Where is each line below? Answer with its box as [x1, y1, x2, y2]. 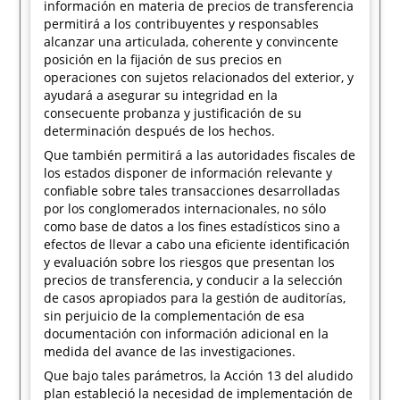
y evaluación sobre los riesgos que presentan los [44, 254, 336, 271]
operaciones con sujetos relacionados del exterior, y [44, 69, 354, 86]
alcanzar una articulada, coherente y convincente [44, 33, 339, 50]
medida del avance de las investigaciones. [44, 343, 296, 360]
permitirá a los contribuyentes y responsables [44, 15, 320, 32]
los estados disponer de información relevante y [44, 164, 333, 181]
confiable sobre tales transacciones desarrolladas [44, 182, 341, 199]
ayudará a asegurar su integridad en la [44, 87, 279, 104]
